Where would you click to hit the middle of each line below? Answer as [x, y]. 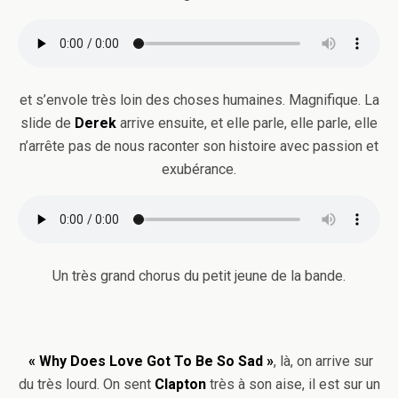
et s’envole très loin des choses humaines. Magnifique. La [199, 100]
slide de [48, 123]
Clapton [180, 384]
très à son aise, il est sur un [293, 384]
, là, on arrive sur [323, 361]
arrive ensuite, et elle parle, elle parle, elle [249, 123]
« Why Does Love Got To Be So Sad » [151, 361]
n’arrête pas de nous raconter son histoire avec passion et [199, 146]
